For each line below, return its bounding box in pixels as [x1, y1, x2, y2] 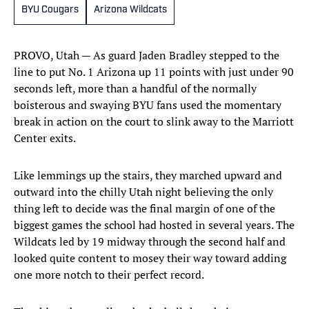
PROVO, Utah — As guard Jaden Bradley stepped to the [14, 48, 279, 63]
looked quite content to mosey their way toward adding [14, 250, 286, 266]
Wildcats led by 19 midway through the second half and [14, 234, 286, 250]
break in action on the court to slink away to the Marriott [14, 114, 294, 130]
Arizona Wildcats [94, 5, 167, 16]
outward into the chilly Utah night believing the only [14, 184, 273, 200]
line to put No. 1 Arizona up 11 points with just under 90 [14, 64, 294, 80]
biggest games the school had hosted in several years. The [14, 217, 295, 233]
